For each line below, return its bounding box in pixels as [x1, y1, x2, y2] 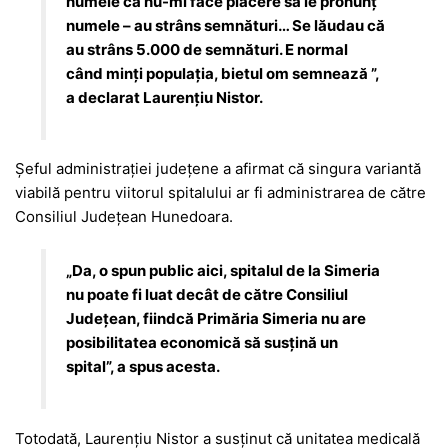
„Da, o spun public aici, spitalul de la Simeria [66, 261, 381, 281]
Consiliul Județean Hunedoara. [15, 207, 233, 227]
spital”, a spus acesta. [66, 357, 221, 377]
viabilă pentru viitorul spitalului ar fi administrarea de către [15, 183, 426, 203]
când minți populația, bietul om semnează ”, [66, 63, 380, 83]
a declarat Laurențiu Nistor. [66, 87, 264, 107]
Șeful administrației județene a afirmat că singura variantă [15, 159, 421, 179]
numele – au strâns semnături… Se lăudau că [66, 15, 386, 35]
